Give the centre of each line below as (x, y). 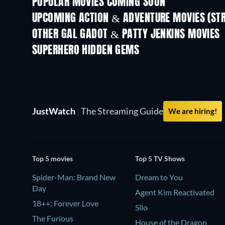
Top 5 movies (52, 158)
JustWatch (54, 111)
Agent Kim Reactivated (175, 192)
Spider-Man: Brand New (74, 177)
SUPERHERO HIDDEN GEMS (86, 51)
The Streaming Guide (121, 111)
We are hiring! (193, 111)
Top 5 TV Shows (160, 158)
